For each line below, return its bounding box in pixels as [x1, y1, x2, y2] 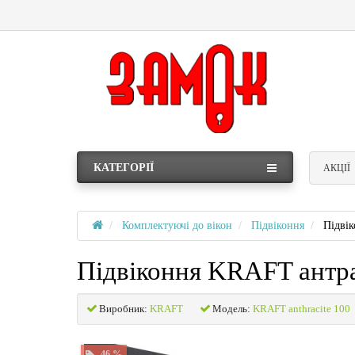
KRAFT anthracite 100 [253, 302, 350, 315]
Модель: [212, 302, 250, 315]
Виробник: [99, 302, 147, 315]
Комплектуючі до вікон [122, 219, 232, 231]
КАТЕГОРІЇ [94, 161, 154, 174]
